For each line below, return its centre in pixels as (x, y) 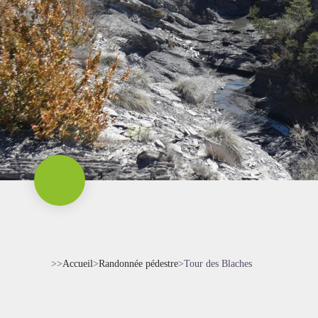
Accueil (78, 264)
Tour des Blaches (218, 264)
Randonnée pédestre (138, 264)
